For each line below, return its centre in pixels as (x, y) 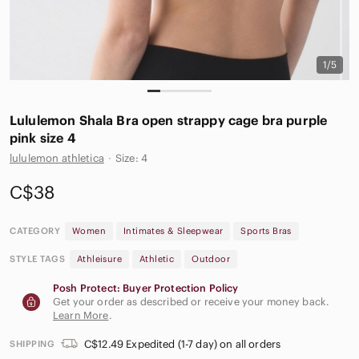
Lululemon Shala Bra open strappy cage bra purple (169, 120)
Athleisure (99, 259)
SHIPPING (32, 344)
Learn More (81, 315)
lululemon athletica (57, 158)
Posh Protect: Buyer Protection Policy (146, 288)
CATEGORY (35, 231)
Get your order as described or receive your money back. (192, 302)
